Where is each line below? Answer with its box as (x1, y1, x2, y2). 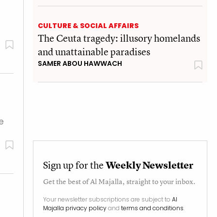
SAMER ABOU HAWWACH (38, 58, 122, 68)
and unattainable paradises (38, 45, 150, 58)
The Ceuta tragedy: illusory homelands (38, 31, 200, 45)
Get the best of (43, 176, 90, 186)
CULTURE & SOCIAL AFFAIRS (38, 20, 139, 31)
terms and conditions (121, 203, 184, 212)
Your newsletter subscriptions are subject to (43, 195, 172, 203)
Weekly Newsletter (106, 158, 193, 171)
